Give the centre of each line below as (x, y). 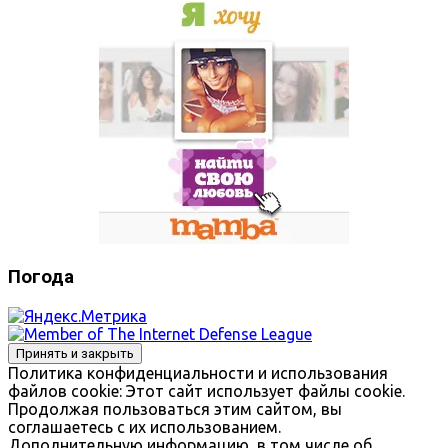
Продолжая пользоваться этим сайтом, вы (175, 408)
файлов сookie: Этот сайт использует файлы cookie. (206, 390)
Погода (41, 277)
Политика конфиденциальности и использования (198, 372)
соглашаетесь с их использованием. (144, 426)
